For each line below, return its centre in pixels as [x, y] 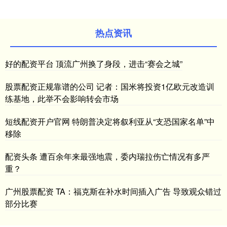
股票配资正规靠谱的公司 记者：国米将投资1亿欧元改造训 [110, 87]
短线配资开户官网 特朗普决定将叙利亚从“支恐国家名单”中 [110, 122]
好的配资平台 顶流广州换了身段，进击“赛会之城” [94, 64]
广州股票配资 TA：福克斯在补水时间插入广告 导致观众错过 [113, 192]
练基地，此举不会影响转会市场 [62, 99]
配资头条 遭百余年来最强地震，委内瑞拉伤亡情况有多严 [107, 157]
